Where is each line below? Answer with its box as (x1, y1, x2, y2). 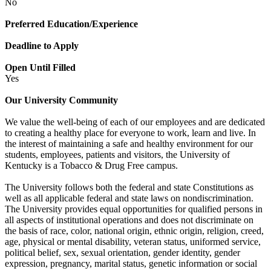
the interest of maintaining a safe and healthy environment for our (5, 138, 253, 149)
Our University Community (5, 94, 118, 105)
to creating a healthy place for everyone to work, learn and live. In (5, 127, 256, 138)
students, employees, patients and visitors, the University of (5, 149, 230, 160)
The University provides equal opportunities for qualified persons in (5, 203, 263, 214)
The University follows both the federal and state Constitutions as (5, 181, 253, 192)
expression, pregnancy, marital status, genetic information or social (5, 258, 257, 269)
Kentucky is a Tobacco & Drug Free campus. (5, 160, 178, 171)
